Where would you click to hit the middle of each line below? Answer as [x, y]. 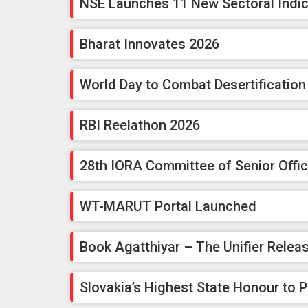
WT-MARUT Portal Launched [168, 206]
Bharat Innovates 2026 [150, 44]
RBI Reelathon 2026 [140, 125]
